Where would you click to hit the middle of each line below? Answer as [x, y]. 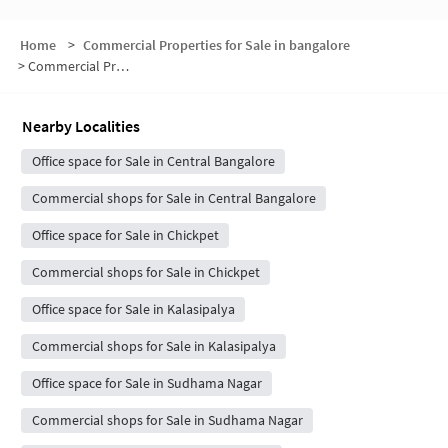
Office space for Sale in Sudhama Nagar [146, 383]
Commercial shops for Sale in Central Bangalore [173, 198]
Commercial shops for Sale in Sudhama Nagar [167, 420]
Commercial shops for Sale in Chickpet [145, 272]
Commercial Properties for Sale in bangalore [216, 45]
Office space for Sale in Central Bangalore [153, 161]
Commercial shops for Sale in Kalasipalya [153, 346]
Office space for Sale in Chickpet [125, 235]
